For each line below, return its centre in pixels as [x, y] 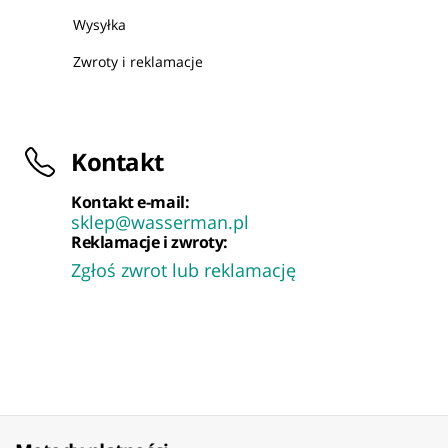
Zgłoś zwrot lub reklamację [184, 270]
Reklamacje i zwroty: [149, 242]
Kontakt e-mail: [130, 202]
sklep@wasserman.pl [160, 222]
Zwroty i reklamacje [138, 62]
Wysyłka [100, 25]
